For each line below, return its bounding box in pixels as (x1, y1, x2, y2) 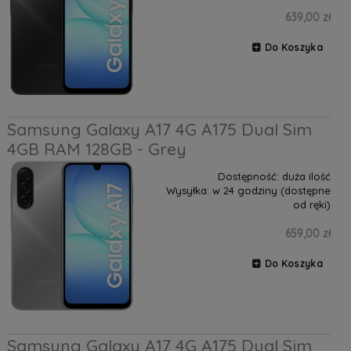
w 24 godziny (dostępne (212, 183, 331, 197)
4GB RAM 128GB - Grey (6, 138, 186, 159)
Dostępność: (217, 169, 279, 183)
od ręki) (292, 197, 331, 211)
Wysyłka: (165, 183, 209, 197)
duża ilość (281, 169, 331, 183)
